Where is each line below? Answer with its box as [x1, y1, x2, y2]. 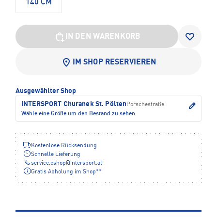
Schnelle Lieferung [31, 152, 80, 158]
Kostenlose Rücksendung [31, 143, 97, 149]
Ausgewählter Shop [15, 88, 76, 95]
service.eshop [31, 160, 66, 167]
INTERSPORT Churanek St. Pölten [21, 101, 127, 108]
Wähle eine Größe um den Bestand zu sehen [21, 111, 135, 117]
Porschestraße [126, 102, 165, 108]
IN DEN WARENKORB [65, 33, 141, 41]
